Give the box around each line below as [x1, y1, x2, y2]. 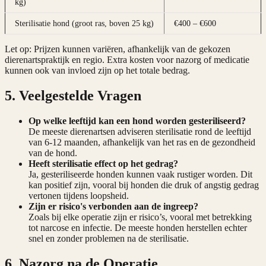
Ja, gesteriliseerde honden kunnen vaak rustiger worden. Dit [28, 169, 252, 179]
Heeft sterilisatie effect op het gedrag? [28, 158, 178, 169]
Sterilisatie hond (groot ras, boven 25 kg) [15, 18, 154, 28]
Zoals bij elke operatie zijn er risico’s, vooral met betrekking [28, 211, 252, 222]
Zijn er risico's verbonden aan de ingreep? [28, 201, 198, 211]
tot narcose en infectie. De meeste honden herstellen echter [28, 222, 247, 233]
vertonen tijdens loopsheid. [28, 190, 129, 201]
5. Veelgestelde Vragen [5, 87, 141, 103]
